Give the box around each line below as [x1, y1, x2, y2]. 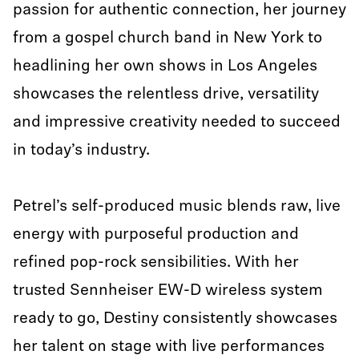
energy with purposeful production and [13, 227, 299, 243]
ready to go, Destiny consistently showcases [13, 311, 337, 327]
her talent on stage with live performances [13, 339, 325, 355]
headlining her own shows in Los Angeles [13, 58, 317, 75]
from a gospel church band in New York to [13, 30, 322, 46]
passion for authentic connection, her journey [13, 2, 346, 18]
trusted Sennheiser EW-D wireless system [13, 283, 323, 299]
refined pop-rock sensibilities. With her [13, 255, 299, 271]
